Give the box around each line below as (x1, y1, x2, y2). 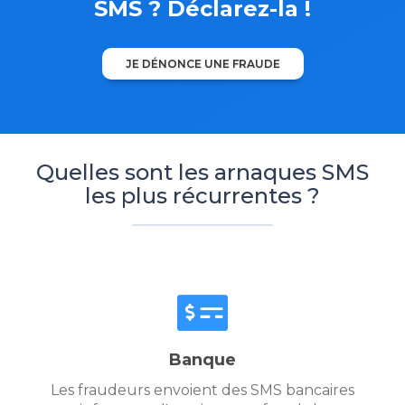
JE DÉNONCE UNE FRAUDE (125, 57, 280, 71)
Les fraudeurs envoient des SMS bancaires (51, 381, 354, 400)
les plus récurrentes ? (85, 183, 320, 210)
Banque (169, 350, 236, 371)
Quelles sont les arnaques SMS (36, 159, 369, 186)
